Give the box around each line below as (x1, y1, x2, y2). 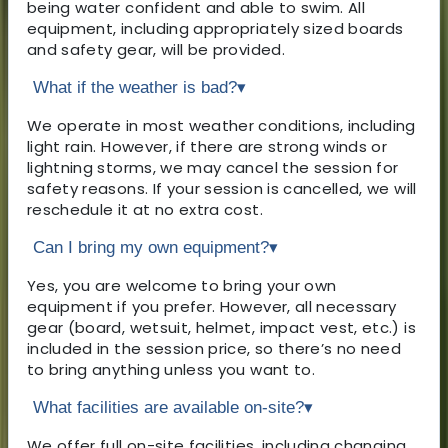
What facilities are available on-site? (33, 397, 304, 417)
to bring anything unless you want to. (27, 358, 315, 380)
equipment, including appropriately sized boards (27, 17, 404, 39)
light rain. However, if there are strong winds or (27, 135, 388, 157)
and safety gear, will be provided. (27, 38, 285, 60)
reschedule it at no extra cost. (27, 198, 263, 220)
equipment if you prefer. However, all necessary (27, 295, 397, 317)
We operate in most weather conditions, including (27, 114, 416, 136)
